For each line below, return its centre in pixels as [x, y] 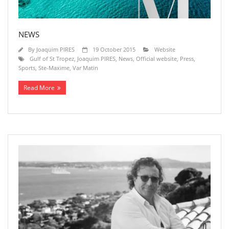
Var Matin [85, 68]
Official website [156, 59]
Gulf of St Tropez [52, 59]
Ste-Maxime [54, 68]
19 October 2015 [114, 50]
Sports [27, 68]
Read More [39, 88]
